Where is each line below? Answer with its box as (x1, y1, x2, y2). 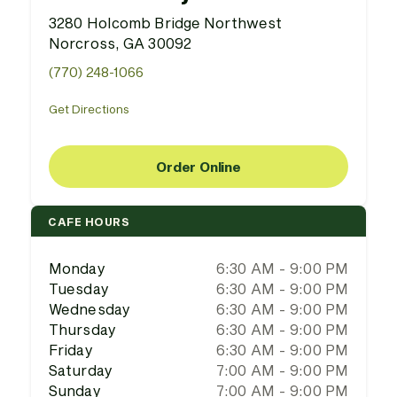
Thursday (49, 321, 116, 338)
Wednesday (49, 300, 130, 317)
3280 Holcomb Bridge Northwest (49, 14, 283, 31)
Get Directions (49, 102, 129, 116)
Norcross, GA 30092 (49, 35, 191, 51)
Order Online (156, 158, 241, 175)
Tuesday (49, 280, 109, 297)
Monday (49, 260, 105, 276)
